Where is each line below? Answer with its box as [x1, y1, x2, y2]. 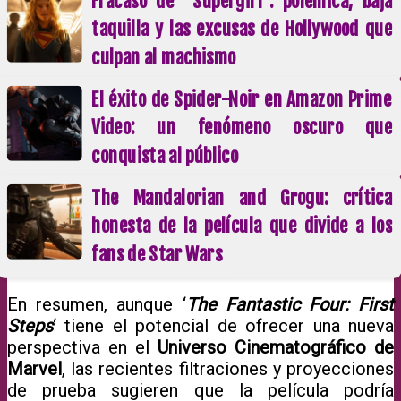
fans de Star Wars [91, 242, 223, 266]
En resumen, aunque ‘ [7, 293, 186, 315]
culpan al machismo [91, 45, 236, 69]
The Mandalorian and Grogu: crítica [91, 185, 393, 209]
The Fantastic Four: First [185, 293, 394, 315]
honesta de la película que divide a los [91, 214, 393, 238]
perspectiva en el [7, 336, 158, 358]
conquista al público [91, 143, 239, 167]
